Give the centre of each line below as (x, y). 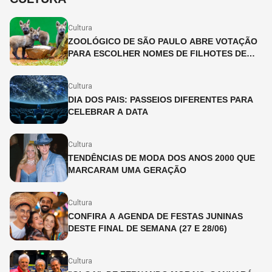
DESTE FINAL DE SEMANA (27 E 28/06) (148, 228)
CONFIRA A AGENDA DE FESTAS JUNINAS (155, 216)
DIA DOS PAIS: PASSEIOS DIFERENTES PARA (161, 100)
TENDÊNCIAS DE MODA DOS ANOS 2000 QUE (161, 158)
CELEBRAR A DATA (108, 112)
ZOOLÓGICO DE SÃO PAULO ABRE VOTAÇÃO (163, 41)
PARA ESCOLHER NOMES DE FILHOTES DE (157, 53)
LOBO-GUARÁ (97, 66)
